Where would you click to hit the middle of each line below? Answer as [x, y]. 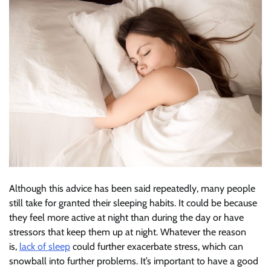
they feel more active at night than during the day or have [126, 218]
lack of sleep [45, 247]
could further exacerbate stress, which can [157, 247]
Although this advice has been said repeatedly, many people [132, 189]
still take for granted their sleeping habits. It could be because [133, 203]
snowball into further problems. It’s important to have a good [134, 261]
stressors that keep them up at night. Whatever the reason [128, 232]
